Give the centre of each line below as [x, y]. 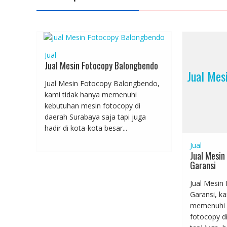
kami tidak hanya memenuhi [91, 95]
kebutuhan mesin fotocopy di [92, 106]
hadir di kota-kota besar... [86, 128]
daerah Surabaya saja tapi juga [96, 117]
